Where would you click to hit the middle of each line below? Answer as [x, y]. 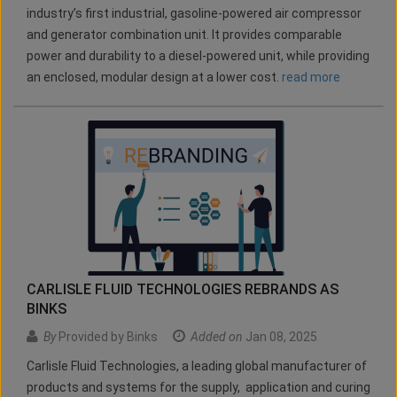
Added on [217, 337]
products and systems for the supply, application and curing [198, 388]
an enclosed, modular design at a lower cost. [154, 78]
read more [311, 78]
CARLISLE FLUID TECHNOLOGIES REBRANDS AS [183, 290]
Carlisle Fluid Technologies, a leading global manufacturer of [197, 366]
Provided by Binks [107, 337]
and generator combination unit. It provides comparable [184, 35]
